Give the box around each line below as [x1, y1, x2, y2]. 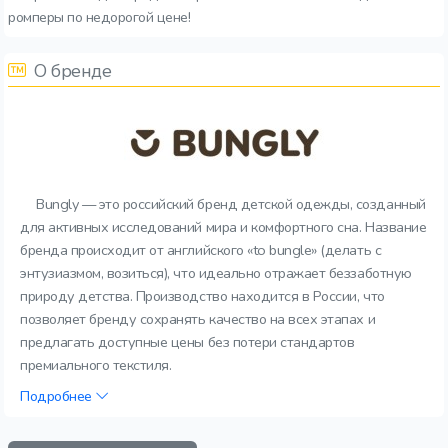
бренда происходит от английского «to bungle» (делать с [20, 240, 382, 260]
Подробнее [20, 386, 96, 406]
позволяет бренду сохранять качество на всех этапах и [20, 309, 376, 329]
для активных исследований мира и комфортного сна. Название [20, 217, 427, 237]
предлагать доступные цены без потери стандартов [20, 332, 355, 352]
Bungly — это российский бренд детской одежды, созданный [36, 194, 426, 214]
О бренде [29, 59, 112, 83]
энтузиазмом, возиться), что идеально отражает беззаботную [20, 263, 412, 283]
